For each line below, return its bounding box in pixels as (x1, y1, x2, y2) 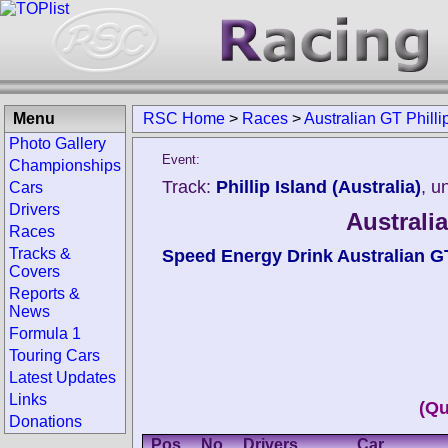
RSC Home (143, 110, 225, 127)
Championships (9, 157, 121, 174)
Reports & (9, 285, 80, 302)
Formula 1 (9, 325, 81, 342)
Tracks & (9, 245, 71, 262)
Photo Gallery (9, 135, 106, 152)
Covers (9, 263, 60, 280)
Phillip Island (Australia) (216, 177, 421, 197)
